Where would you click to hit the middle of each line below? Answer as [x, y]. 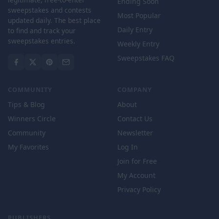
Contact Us [135, 119]
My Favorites [28, 147]
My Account [136, 175]
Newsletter [135, 133]
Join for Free [137, 161]
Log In [128, 147]
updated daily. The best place [54, 20]
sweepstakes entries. [42, 41]
